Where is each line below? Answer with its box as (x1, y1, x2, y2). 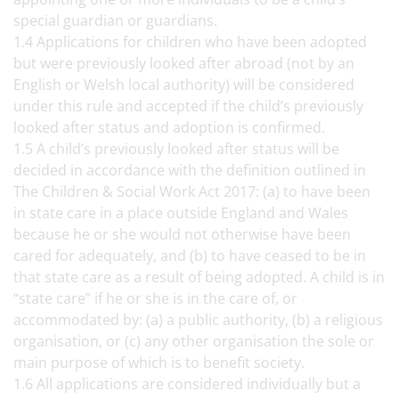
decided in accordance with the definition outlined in (13, 160, 366, 180)
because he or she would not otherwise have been (13, 224, 351, 244)
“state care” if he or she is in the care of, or (13, 289, 297, 308)
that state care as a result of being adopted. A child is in (13, 267, 385, 287)
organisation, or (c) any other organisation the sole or (13, 331, 374, 351)
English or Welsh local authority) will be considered (13, 75, 354, 94)
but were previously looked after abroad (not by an (13, 53, 354, 73)
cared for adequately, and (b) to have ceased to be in (13, 246, 366, 265)
